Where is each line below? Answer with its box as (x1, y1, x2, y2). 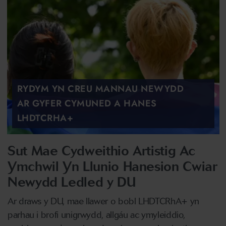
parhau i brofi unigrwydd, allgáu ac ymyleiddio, (8, 209, 186, 220)
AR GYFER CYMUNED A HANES (17, 97, 157, 110)
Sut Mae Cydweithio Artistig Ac (8, 143, 195, 159)
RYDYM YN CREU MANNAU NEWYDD (17, 82, 184, 95)
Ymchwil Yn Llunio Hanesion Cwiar (8, 158, 217, 175)
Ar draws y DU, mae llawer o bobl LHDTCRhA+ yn (8, 196, 199, 207)
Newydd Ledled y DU (8, 174, 136, 190)
